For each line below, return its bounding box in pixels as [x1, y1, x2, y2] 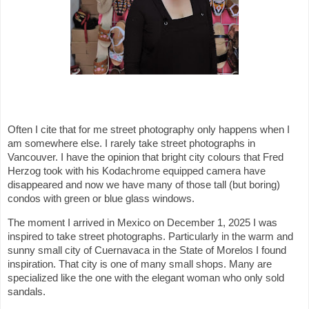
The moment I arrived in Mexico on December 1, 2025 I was [8, 217, 277, 229]
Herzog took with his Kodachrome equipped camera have [8, 165, 266, 177]
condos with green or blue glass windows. [8, 192, 195, 204]
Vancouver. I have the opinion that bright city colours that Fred [8, 151, 283, 163]
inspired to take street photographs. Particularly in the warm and [8, 231, 293, 243]
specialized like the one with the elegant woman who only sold [8, 272, 284, 284]
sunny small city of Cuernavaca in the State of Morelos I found [8, 245, 286, 257]
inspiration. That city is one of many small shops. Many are [8, 259, 272, 270]
